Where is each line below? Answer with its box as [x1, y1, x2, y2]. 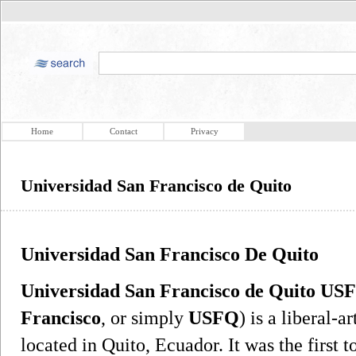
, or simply [101, 307, 188, 328]
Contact [109, 126, 137, 136]
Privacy [190, 126, 219, 136]
